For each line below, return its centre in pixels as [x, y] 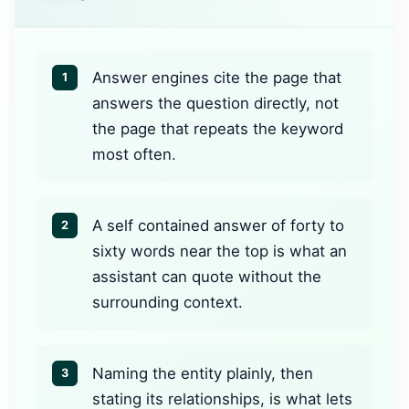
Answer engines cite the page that [217, 77]
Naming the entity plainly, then [203, 373]
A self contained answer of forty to [218, 225]
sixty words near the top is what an [220, 251]
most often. [134, 154]
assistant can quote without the [207, 276]
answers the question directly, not [215, 103]
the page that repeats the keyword [218, 128]
